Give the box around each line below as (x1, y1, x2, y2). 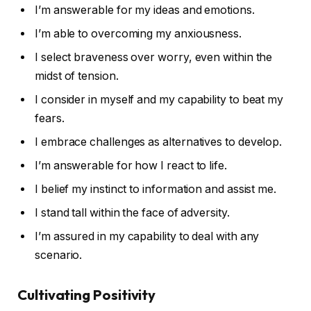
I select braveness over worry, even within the (35, 51, 273, 65)
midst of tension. (35, 69, 119, 83)
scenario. (35, 249, 83, 262)
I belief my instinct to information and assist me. (35, 183, 277, 196)
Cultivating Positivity (17, 286, 156, 304)
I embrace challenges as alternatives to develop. (35, 135, 283, 149)
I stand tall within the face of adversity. (35, 206, 230, 220)
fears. (35, 112, 65, 126)
